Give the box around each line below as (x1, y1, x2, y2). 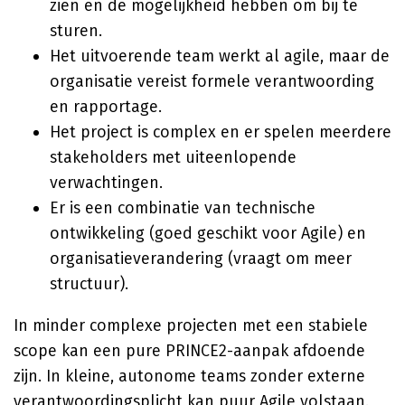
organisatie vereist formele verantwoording (50, 71, 374, 91)
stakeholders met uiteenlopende (50, 147, 297, 167)
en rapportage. (50, 97, 162, 117)
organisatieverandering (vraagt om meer (50, 249, 352, 268)
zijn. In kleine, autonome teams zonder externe (14, 366, 365, 386)
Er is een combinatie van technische (50, 198, 316, 218)
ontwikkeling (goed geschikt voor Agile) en (50, 223, 366, 243)
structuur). (50, 274, 128, 294)
